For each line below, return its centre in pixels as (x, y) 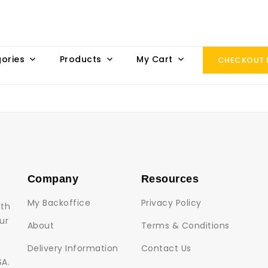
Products (80, 59)
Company (53, 179)
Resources (170, 179)
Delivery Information (73, 248)
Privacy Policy (171, 203)
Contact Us (166, 248)
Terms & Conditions (185, 226)
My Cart (155, 59)
